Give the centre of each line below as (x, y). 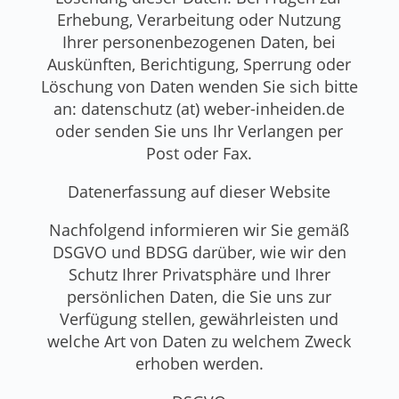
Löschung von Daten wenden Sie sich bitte (199, 86)
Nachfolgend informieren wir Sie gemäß (199, 229)
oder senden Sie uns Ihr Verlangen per (199, 130)
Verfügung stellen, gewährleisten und (199, 318)
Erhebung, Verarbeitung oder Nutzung (199, 19)
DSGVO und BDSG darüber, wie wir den (199, 252)
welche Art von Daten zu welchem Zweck (199, 341)
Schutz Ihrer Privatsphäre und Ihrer (199, 274)
